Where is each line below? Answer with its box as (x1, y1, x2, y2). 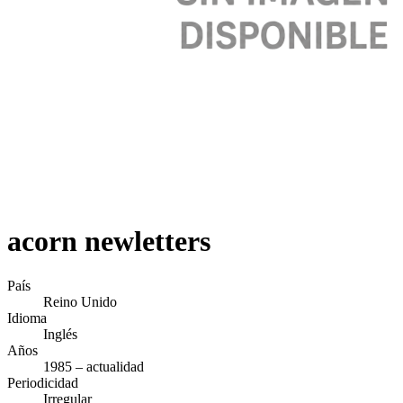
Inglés (43, 326, 77, 342)
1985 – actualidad (43, 358, 144, 374)
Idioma (7, 309, 47, 326)
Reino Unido (43, 293, 117, 309)
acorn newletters (7, 225, 210, 258)
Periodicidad (7, 374, 78, 390)
